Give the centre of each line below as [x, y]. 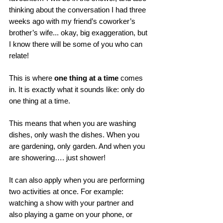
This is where [32, 78]
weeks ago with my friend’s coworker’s [73, 21]
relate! [20, 56]
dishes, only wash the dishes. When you [75, 135]
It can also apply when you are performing [78, 180]
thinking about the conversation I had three [78, 10]
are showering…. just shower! [58, 158]
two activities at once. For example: [67, 191]
